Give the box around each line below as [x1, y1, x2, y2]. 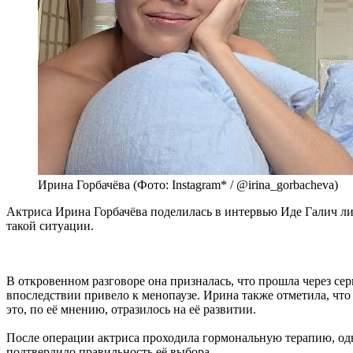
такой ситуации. [6, 219, 94, 233]
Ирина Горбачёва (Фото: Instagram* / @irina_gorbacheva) [38, 178, 338, 192]
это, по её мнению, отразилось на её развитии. [6, 303, 256, 317]
